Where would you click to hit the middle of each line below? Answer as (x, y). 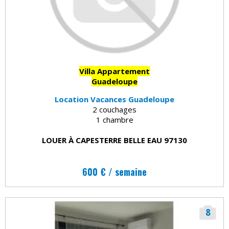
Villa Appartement (114, 71)
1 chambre (114, 119)
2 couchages (114, 109)
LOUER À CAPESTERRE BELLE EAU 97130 (114, 140)
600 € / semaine (114, 171)
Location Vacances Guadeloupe (114, 99)
